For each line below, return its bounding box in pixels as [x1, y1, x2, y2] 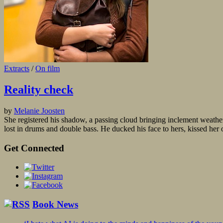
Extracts [4, 64, 29, 73]
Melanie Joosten [14, 107, 65, 115]
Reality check [4, 83, 73, 97]
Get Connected [4, 142, 64, 153]
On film [35, 64, 60, 73]
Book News [32, 199, 78, 210]
